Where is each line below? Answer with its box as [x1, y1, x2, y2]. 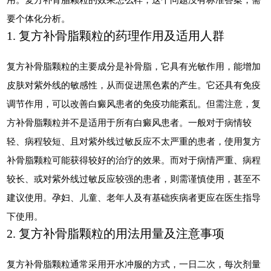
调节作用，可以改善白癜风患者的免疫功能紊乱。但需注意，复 [7, 98, 261, 109]
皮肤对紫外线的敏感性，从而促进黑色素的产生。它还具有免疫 [7, 79, 261, 90]
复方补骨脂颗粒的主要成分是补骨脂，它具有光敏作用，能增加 [7, 60, 261, 71]
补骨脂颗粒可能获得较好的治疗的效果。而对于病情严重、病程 [7, 154, 261, 165]
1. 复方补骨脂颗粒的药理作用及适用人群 [7, 28, 225, 42]
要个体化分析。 [7, 13, 71, 24]
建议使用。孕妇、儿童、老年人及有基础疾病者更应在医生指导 [7, 192, 261, 203]
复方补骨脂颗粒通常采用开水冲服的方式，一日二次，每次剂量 [7, 258, 261, 269]
